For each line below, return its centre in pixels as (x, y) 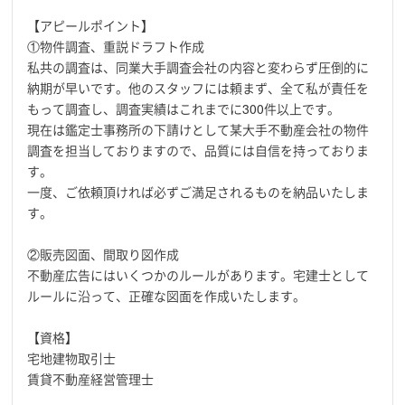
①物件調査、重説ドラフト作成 (116, 46)
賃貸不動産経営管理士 (91, 379)
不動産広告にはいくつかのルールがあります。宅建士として (198, 275)
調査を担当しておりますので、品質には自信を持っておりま (198, 150)
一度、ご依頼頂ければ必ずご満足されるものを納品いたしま (198, 192)
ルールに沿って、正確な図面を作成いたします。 (167, 296)
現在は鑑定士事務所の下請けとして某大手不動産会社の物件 (198, 129)
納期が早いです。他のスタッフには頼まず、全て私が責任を (198, 88)
